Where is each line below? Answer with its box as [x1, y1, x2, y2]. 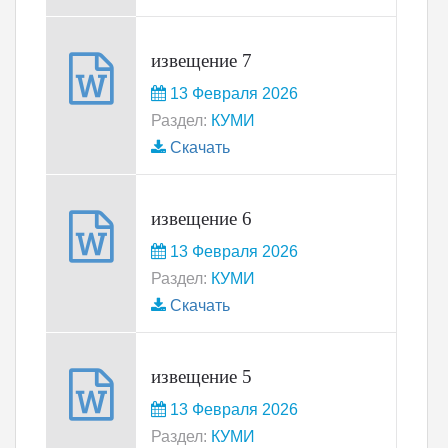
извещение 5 [151, 366, 252, 387]
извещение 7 [151, 50, 252, 71]
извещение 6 [151, 208, 252, 229]
